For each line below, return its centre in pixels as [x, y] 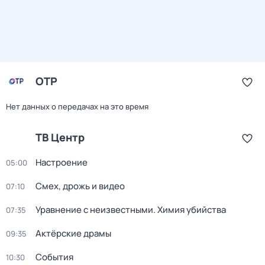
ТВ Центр [60, 137]
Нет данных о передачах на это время [77, 106]
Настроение [62, 162]
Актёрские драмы [73, 233]
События [54, 257]
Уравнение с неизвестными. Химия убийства [131, 210]
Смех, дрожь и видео [80, 186]
